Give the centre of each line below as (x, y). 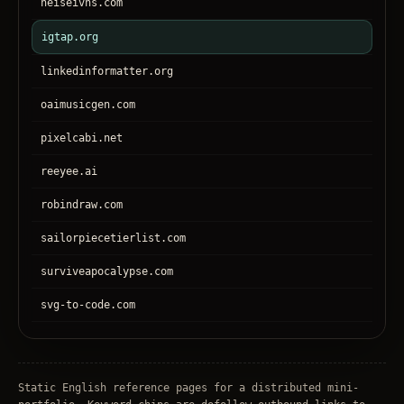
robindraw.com (82, 205)
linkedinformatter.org (107, 72)
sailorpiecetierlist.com (113, 239)
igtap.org (70, 37)
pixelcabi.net (82, 138)
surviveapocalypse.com (107, 272)
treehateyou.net (88, 372)
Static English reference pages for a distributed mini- (188, 388)
